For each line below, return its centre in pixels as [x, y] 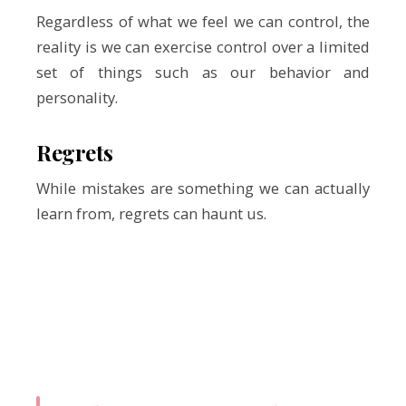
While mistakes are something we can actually [203, 188]
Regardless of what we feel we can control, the [203, 21]
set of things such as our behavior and [203, 72]
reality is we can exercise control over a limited [203, 46]
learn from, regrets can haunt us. [151, 213]
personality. [77, 97]
